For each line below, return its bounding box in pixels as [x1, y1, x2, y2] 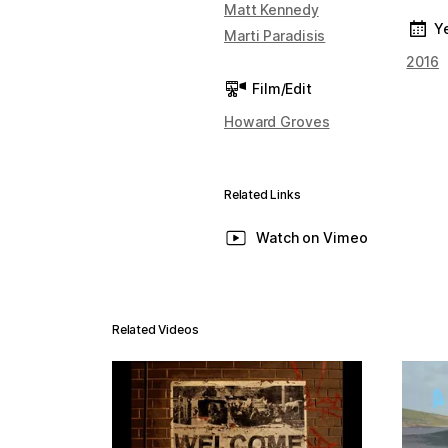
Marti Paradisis [224, 27, 326, 44]
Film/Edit [252, 80, 312, 97]
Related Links [224, 187, 301, 202]
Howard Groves [224, 113, 330, 130]
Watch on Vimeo [256, 229, 368, 246]
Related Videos [112, 322, 199, 337]
